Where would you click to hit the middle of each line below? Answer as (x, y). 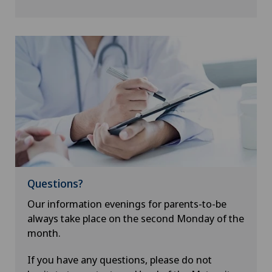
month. (44, 233)
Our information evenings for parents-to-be (127, 204)
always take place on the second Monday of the (136, 219)
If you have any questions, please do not (120, 260)
